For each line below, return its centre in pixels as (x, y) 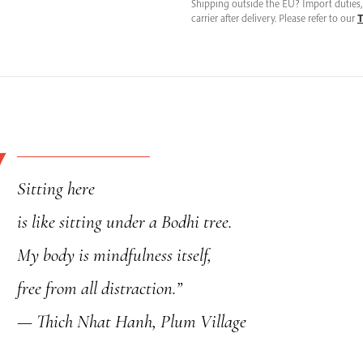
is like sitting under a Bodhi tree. (125, 222)
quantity (228, 140)
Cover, (223, 49)
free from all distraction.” (100, 288)
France (225, 117)
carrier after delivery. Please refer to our (274, 18)
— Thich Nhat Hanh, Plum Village (134, 322)
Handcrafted (240, 72)
